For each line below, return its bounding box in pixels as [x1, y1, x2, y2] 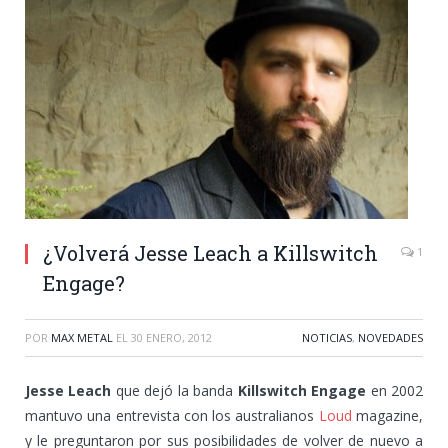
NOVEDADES [358, 329, 423, 345]
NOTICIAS [302, 329, 352, 345]
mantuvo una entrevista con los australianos [25, 405, 319, 425]
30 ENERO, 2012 [131, 329, 212, 345]
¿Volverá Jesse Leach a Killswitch [43, 239, 378, 266]
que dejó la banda [111, 380, 238, 400]
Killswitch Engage [237, 380, 367, 400]
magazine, [351, 405, 424, 425]
